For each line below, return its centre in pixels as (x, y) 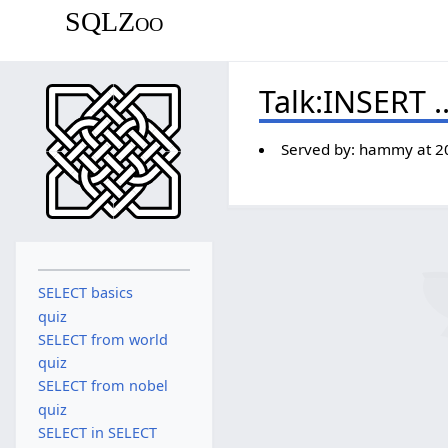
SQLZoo (113, 21)
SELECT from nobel (102, 386)
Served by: (319, 148)
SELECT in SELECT (97, 432)
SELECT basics (85, 293)
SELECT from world (102, 339)
